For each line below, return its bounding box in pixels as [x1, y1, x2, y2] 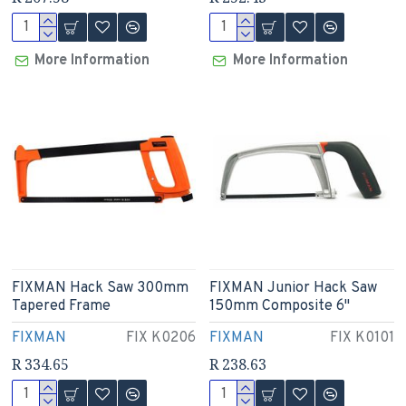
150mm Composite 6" [209, 297, 351, 316]
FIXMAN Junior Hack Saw [209, 279, 378, 298]
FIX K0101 [330, 329, 395, 348]
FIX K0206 [126, 329, 197, 348]
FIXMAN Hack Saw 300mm [11, 279, 188, 298]
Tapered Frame [11, 297, 111, 316]
